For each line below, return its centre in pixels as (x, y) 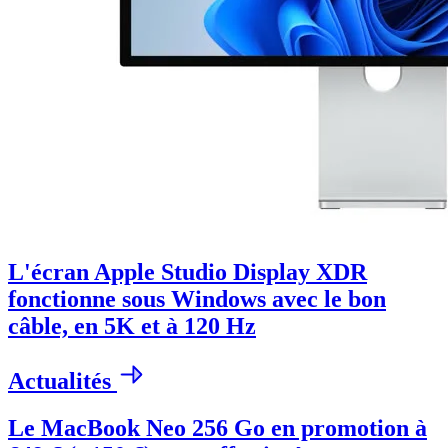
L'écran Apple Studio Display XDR (187, 272)
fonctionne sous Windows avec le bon (197, 299)
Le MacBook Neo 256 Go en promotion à (217, 427)
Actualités (62, 380)
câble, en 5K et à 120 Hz (132, 326)
